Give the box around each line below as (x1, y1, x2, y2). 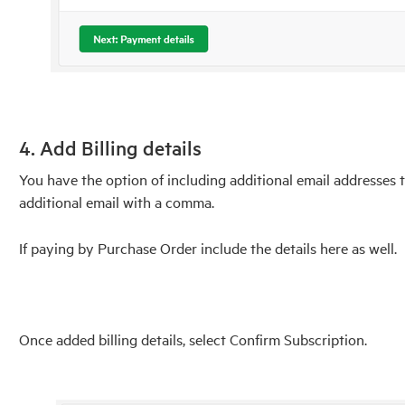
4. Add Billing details (18, 135, 202, 161)
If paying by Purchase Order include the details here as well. (18, 237, 397, 258)
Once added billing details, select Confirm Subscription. (18, 328, 367, 349)
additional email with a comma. (18, 191, 218, 212)
